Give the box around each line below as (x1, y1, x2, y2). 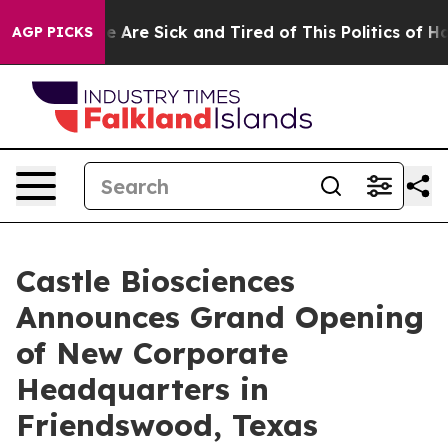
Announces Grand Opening (16, 298, 424, 336)
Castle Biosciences (16, 262, 295, 300)
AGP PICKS (12, 23, 93, 41)
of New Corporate (16, 334, 288, 372)
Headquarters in (16, 370, 269, 408)
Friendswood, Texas (16, 406, 318, 444)
